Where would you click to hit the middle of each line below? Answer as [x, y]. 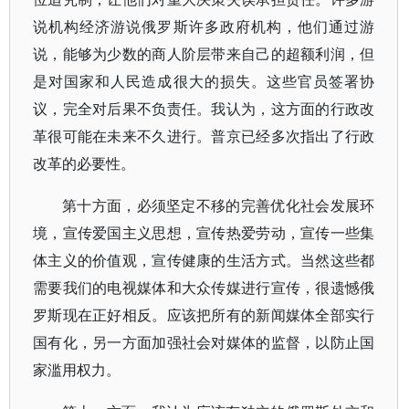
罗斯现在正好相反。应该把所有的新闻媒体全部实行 [204, 315]
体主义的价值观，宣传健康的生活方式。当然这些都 [204, 260]
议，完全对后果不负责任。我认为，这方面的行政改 [204, 109]
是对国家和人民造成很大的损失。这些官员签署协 [204, 81]
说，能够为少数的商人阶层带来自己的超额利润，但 [204, 54]
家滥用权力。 [77, 370]
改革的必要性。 [84, 163]
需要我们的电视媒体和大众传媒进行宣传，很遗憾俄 [204, 288]
